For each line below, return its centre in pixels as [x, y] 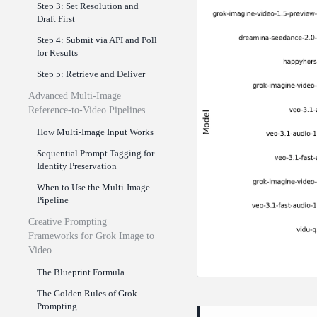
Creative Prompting [68, 222]
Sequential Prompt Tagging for [96, 154]
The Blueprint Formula [81, 272]
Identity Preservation [77, 166]
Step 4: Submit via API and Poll [97, 40]
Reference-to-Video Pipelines [87, 110]
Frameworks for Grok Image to [91, 236]
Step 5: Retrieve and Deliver [91, 74]
